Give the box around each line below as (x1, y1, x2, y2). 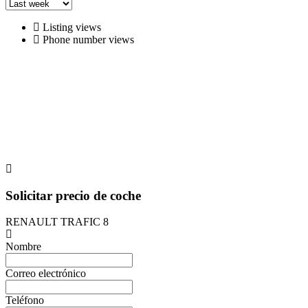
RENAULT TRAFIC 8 (5, 216, 109, 228)
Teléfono (5, 294, 44, 307)
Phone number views (40, 33, 134, 45)
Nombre (5, 241, 41, 253)
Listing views (40, 21, 101, 33)
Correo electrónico (5, 267, 86, 280)
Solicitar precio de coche (5, 188, 141, 203)
